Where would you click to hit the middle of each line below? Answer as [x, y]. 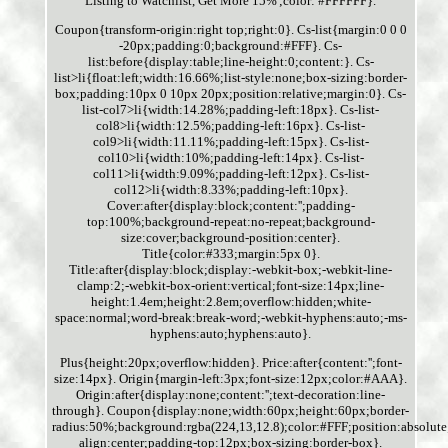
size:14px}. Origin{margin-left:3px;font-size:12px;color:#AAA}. [231, 379]
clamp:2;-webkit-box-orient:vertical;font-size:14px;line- [231, 286]
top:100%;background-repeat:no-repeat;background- [230, 222]
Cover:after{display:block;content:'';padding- [230, 206]
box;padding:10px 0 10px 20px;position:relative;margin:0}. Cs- [231, 94]
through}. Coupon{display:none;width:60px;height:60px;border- [231, 411]
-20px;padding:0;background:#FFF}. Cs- [231, 46]
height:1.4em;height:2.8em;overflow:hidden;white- [230, 302]
